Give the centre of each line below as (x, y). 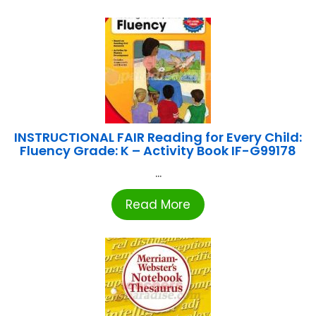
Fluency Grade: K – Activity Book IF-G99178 (158, 150)
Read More (158, 204)
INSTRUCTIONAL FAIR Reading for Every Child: (158, 137)
